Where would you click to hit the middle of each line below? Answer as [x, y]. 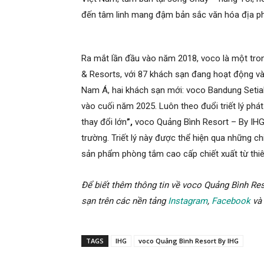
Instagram [188, 201]
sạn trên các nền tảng [125, 201]
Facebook [231, 201]
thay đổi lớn [104, 122]
